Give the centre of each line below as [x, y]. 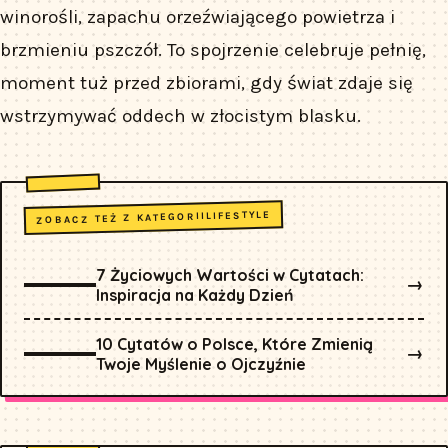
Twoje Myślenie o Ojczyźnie [201, 363]
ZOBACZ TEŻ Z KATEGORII [121, 218]
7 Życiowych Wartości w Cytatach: [230, 274]
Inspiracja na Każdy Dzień [195, 294]
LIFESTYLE [239, 215]
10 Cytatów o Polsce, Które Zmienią [235, 343]
